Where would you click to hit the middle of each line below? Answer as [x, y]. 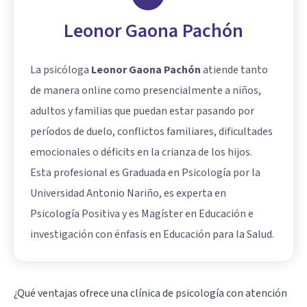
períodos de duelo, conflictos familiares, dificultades [151, 131]
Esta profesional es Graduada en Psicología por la [145, 172]
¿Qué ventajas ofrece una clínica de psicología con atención [150, 293]
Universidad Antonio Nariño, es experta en [128, 193]
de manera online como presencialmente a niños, [146, 90]
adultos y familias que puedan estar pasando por [142, 111]
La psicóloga [61, 70]
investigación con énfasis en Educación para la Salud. [152, 234]
